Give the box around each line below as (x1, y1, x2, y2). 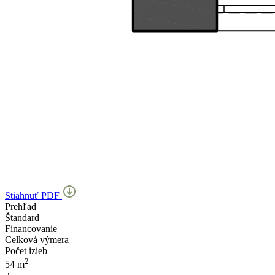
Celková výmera (5, 234, 69, 246)
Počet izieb (5, 246, 47, 257)
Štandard (5, 212, 39, 223)
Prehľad (5, 201, 36, 212)
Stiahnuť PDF (5, 190, 62, 201)
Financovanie (5, 223, 57, 234)
